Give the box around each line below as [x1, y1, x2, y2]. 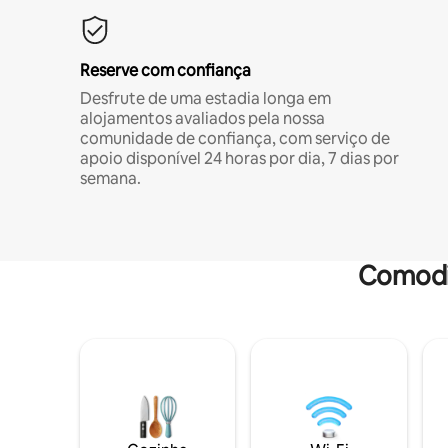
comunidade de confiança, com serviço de [80, 128, 390, 149]
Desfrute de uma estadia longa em [80, 88, 331, 109]
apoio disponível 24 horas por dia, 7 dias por [80, 148, 399, 169]
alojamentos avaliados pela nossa [80, 108, 325, 129]
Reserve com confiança [80, 60, 251, 81]
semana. [80, 168, 141, 189]
